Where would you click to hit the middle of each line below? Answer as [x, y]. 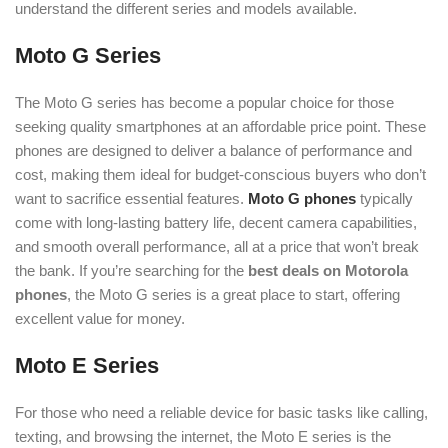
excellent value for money [98, 318]
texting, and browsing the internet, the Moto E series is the [203, 436]
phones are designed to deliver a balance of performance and [213, 150]
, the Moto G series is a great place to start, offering [233, 294]
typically [384, 198]
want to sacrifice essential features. [131, 198]
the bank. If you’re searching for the [131, 270]
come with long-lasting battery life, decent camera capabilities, [216, 222]
